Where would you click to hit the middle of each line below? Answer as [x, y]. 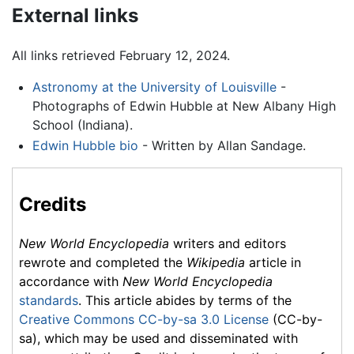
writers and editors [228, 244]
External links [75, 16]
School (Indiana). [82, 125]
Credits [53, 204]
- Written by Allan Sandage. [222, 145]
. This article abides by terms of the [185, 301]
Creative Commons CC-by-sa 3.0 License [144, 320]
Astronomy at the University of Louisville [154, 87]
